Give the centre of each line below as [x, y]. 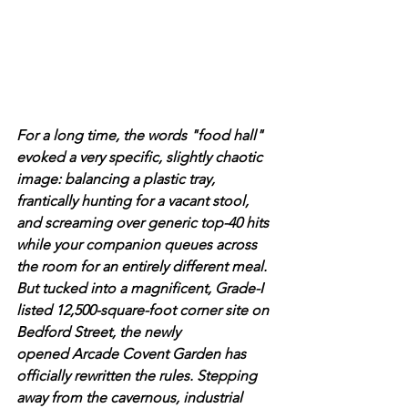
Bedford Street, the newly [100, 332]
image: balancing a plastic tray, [117, 179]
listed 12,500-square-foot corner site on [144, 311]
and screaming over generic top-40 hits [144, 223]
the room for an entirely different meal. [142, 267]
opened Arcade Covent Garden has [133, 354]
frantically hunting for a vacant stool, [134, 201]
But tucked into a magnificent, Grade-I [142, 289]
